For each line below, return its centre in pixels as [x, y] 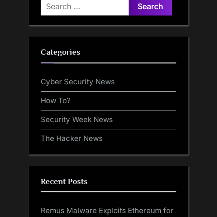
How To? [56, 100]
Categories [61, 52]
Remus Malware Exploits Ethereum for [107, 211]
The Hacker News [72, 139]
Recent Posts [64, 181]
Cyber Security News [78, 81]
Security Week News [77, 120]
